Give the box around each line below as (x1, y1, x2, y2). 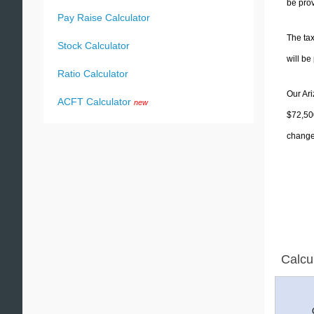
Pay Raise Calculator (57, 12, 150, 23)
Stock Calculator (57, 40, 130, 51)
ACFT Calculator (57, 96, 131, 107)
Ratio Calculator (57, 68, 128, 79)
